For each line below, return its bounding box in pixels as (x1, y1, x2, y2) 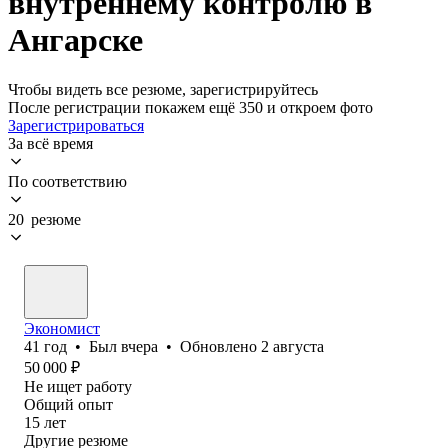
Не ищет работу (24, 377, 132, 395)
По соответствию (8, 172, 127, 190)
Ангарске (8, 22, 143, 59)
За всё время (8, 134, 93, 152)
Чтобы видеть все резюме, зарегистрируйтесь (8, 80, 318, 98)
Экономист (24, 319, 100, 337)
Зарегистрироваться (8, 116, 144, 134)
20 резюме (8, 210, 81, 228)
